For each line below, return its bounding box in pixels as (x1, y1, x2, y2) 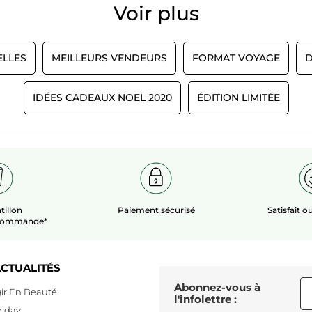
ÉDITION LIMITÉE (196, 91, 280, 104)
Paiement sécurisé (117, 204, 195, 215)
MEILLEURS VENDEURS (51, 51, 167, 64)
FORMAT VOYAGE (192, 51, 280, 64)
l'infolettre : (174, 292, 237, 306)
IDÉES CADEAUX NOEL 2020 (32, 91, 172, 104)
